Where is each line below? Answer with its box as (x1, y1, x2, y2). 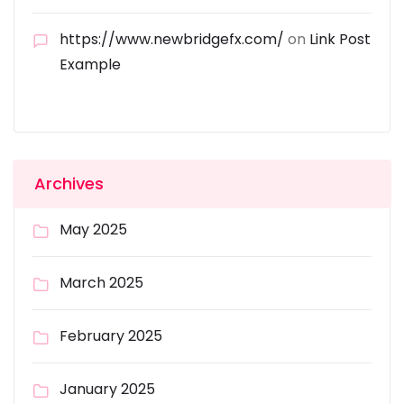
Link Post (309, 29, 371, 50)
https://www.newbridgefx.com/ (60, 29, 284, 50)
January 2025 (60, 379, 155, 399)
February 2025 (60, 326, 162, 346)
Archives (34, 172, 104, 195)
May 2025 (60, 219, 127, 240)
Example (60, 54, 121, 75)
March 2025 (60, 272, 143, 293)
